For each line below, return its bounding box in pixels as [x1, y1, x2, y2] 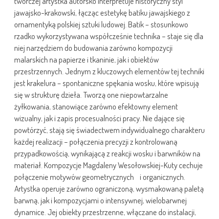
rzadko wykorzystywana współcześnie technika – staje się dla [14, 31, 203, 42]
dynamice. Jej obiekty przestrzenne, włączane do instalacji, [14, 207, 196, 218]
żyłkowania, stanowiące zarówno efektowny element [14, 101, 178, 112]
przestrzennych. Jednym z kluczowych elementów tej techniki [14, 66, 204, 77]
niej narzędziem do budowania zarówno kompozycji [14, 43, 173, 53]
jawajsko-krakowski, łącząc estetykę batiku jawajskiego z [14, 7, 190, 18]
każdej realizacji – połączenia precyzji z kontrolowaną [14, 136, 177, 147]
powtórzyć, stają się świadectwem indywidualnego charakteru [14, 125, 205, 135]
